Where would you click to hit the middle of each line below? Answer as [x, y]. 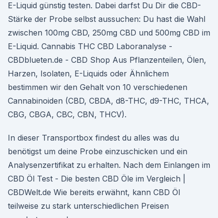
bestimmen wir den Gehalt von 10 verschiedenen [98, 87]
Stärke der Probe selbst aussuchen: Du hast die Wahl [107, 19]
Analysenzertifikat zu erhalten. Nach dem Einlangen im [109, 165]
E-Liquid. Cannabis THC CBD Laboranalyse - [90, 46]
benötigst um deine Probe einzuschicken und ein [98, 151]
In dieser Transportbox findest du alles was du [93, 138]
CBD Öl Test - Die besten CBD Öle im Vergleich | [97, 179]
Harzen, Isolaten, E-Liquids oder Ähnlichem [88, 73]
